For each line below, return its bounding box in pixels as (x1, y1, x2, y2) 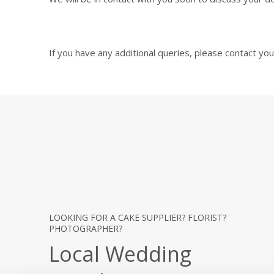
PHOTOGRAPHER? (49, 223, 122, 235)
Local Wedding (49, 240, 191, 268)
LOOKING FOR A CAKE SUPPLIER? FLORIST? (49, 212, 226, 224)
